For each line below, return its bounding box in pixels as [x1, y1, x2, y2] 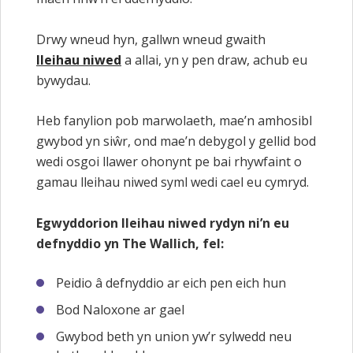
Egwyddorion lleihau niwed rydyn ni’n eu [36, 214, 289, 232]
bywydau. [36, 71, 91, 89]
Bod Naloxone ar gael [56, 301, 184, 319]
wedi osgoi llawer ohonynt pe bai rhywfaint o [36, 153, 302, 171]
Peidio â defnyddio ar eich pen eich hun [56, 274, 286, 292]
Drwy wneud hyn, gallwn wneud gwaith [36, 30, 266, 48]
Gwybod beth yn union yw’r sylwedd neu [56, 328, 292, 346]
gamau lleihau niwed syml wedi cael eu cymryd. [36, 173, 309, 191]
